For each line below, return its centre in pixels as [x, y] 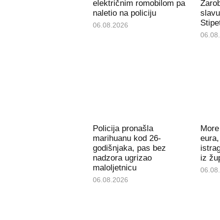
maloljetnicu [114, 168]
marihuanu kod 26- [127, 138]
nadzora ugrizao [122, 158]
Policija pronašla [123, 129]
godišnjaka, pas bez [129, 148]
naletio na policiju [124, 13]
